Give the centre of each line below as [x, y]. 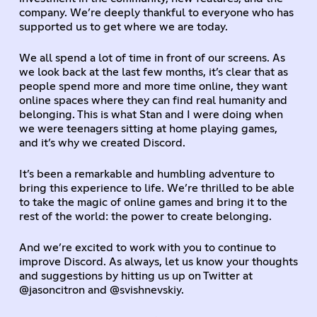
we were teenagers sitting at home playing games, [148, 128]
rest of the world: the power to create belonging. [145, 216]
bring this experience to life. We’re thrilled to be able [156, 188]
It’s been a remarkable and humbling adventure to [146, 174]
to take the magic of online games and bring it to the [153, 202]
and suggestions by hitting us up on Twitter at [136, 276]
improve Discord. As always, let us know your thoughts [158, 261]
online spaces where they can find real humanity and [153, 100]
